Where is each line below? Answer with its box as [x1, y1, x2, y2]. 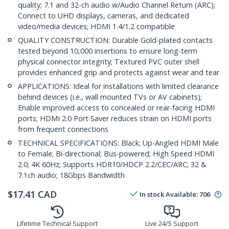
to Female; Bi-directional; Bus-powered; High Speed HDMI [18, 149, 214, 159]
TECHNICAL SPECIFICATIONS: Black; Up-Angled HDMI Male [18, 138, 219, 148]
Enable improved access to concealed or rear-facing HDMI [18, 103, 215, 113]
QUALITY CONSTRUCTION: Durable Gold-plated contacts [18, 35, 213, 45]
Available [166, 190, 196, 199]
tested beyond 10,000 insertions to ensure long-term [18, 46, 197, 56]
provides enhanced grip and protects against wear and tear [18, 67, 219, 78]
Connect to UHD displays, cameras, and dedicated [18, 11, 189, 21]
